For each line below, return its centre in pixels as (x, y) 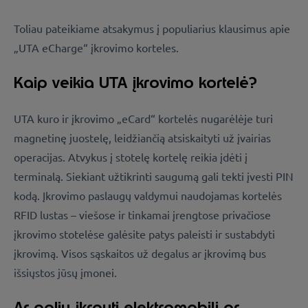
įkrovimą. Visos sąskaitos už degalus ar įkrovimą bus (140, 253)
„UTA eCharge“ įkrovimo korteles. (96, 47)
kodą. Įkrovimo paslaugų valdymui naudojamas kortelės (148, 195)
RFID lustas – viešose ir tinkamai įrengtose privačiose (142, 214)
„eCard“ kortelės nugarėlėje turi (194, 118)
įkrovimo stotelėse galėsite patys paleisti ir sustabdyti (144, 233)
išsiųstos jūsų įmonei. (65, 272)
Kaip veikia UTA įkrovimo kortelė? (135, 83)
